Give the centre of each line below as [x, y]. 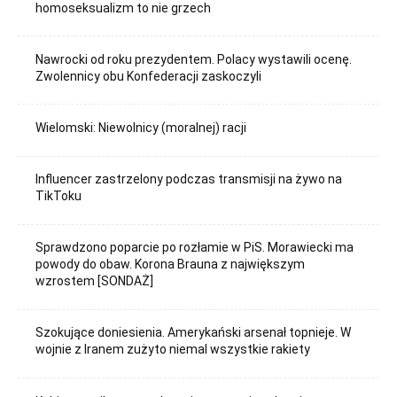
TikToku [59, 196]
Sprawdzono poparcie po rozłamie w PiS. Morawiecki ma [195, 248]
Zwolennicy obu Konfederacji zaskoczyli [149, 76]
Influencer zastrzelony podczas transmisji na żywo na [189, 179]
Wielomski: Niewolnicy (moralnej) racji [141, 127]
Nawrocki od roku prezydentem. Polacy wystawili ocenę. [194, 59]
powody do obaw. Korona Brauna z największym [171, 265]
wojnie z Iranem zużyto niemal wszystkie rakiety [173, 350]
